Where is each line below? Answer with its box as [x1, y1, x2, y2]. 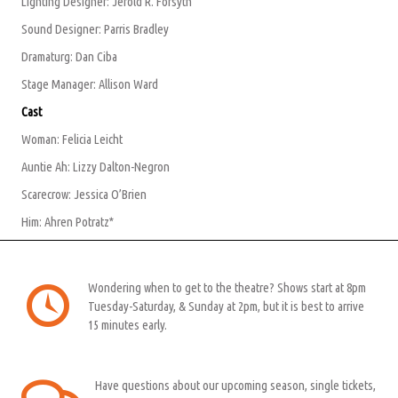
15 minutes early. [88, 317, 167, 333]
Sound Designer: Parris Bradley [21, 21, 169, 37]
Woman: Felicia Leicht [21, 131, 123, 147]
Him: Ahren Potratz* [21, 214, 115, 230]
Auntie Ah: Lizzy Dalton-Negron [21, 159, 170, 175]
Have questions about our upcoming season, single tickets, [95, 378, 376, 394]
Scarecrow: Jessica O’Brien [21, 187, 147, 203]
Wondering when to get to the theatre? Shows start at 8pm [88, 280, 366, 296]
